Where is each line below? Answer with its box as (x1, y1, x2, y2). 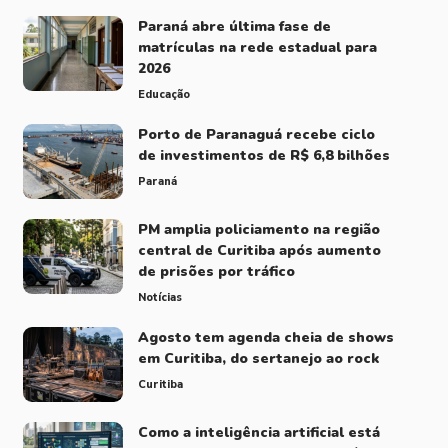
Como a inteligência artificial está (137, 422, 380, 442)
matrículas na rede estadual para (137, 37, 377, 57)
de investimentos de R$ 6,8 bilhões (137, 145, 390, 165)
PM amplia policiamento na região (137, 219, 380, 239)
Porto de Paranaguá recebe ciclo (137, 124, 375, 144)
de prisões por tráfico (137, 261, 295, 281)
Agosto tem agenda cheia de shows (137, 327, 394, 347)
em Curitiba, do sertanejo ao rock (137, 348, 379, 368)
